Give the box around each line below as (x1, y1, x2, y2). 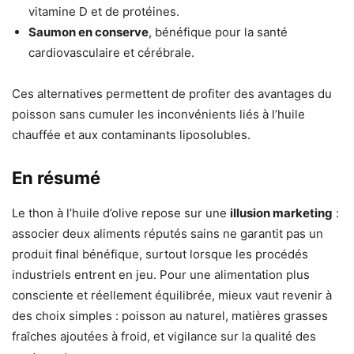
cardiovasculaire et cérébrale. (28, 45, 194, 61)
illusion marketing (230, 205, 333, 221)
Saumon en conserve (28, 24, 149, 40)
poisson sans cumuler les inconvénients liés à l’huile (12, 107, 305, 122)
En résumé (12, 168, 100, 189)
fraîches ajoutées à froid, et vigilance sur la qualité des (12, 329, 316, 345)
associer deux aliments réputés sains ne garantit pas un (12, 226, 323, 242)
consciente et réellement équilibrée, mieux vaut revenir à (12, 288, 332, 303)
